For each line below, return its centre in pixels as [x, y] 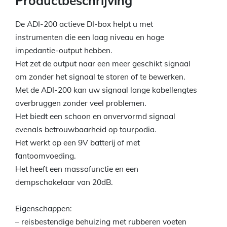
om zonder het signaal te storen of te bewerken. [100, 77]
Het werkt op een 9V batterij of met [78, 143]
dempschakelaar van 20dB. [64, 182]
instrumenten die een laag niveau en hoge [90, 37]
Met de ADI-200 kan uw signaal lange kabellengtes [106, 90]
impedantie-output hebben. [64, 51]
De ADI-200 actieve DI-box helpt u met [84, 24]
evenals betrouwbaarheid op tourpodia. [86, 130]
